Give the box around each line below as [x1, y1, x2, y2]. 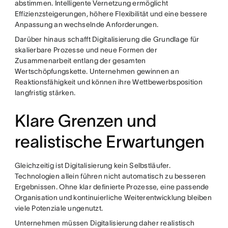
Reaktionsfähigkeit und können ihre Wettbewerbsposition [14, 78, 203, 87]
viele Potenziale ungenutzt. [14, 204, 103, 213]
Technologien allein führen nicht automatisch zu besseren [14, 172, 206, 181]
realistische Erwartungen [14, 132, 205, 152]
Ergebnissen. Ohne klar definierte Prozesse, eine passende [14, 183, 209, 191]
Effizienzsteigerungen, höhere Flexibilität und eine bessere [14, 10, 208, 18]
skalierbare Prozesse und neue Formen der [14, 46, 157, 54]
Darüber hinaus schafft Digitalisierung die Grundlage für [14, 35, 199, 44]
